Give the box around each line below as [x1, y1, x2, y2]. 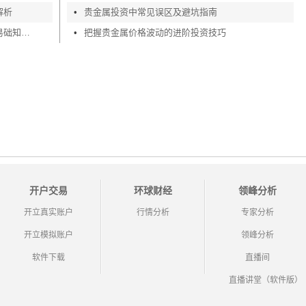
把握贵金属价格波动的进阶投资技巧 [84, 27, 227, 38]
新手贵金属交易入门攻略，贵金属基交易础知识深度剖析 [20, 27, 30, 38]
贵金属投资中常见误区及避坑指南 [84, 7, 218, 17]
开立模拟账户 [24, 230, 74, 240]
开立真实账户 [24, 208, 74, 217]
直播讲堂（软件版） [228, 275, 303, 285]
